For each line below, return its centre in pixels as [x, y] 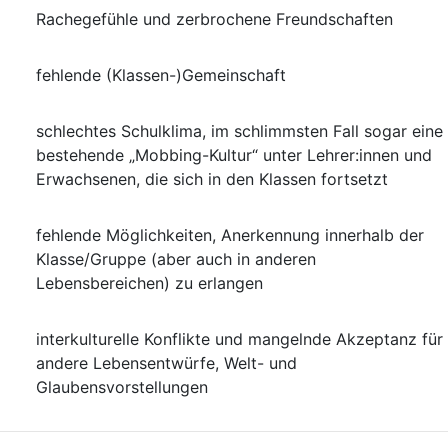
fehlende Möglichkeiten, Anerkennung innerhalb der [230, 235]
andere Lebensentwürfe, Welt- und [166, 363]
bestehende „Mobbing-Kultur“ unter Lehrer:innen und [234, 155]
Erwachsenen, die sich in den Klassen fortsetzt [212, 179]
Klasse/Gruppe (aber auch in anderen [176, 259]
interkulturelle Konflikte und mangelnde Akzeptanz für [239, 339]
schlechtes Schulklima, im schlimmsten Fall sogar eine [239, 131]
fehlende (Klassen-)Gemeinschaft [161, 75]
